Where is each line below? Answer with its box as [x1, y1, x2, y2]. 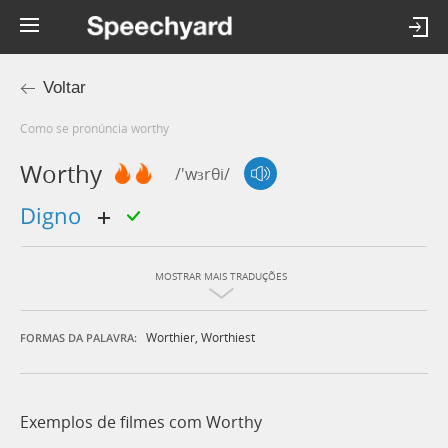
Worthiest [201, 329, 255, 346]
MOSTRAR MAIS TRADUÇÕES [155, 270, 287, 284]
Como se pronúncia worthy [28, 120, 169, 136]
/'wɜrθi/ [175, 162, 230, 185]
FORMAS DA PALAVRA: [20, 330, 137, 346]
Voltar [43, 78, 86, 97]
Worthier [146, 329, 195, 346]
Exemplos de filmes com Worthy [20, 411, 262, 434]
